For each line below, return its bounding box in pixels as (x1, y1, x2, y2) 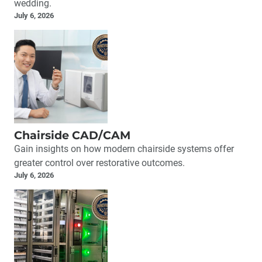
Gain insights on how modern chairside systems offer (14, 143, 234, 155)
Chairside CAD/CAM (14, 128, 130, 143)
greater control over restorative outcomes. (14, 157, 185, 169)
